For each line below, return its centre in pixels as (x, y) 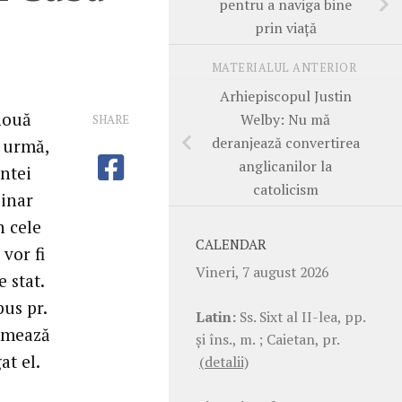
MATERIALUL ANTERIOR (285, 67)
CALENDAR (231, 244)
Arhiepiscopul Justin (285, 96)
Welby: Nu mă (285, 119)
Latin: (216, 316)
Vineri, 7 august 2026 (262, 271)
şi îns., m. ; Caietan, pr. (267, 339)
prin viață (285, 27)
